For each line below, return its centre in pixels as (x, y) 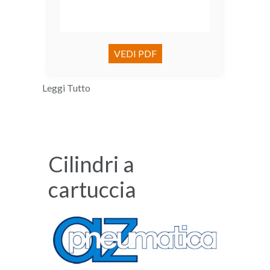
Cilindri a (91, 164)
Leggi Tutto (66, 88)
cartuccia (92, 190)
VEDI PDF (135, 54)
